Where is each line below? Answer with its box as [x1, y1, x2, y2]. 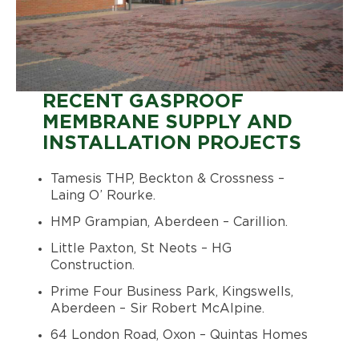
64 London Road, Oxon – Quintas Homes [50, 328, 308, 341]
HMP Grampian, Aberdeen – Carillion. [50, 215, 288, 228]
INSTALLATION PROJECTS [42, 133, 301, 153]
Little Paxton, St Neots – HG [50, 241, 232, 255]
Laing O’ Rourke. [50, 188, 155, 202]
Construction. [50, 258, 135, 272]
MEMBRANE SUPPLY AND [42, 112, 292, 132]
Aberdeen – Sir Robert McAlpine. [50, 301, 264, 315]
